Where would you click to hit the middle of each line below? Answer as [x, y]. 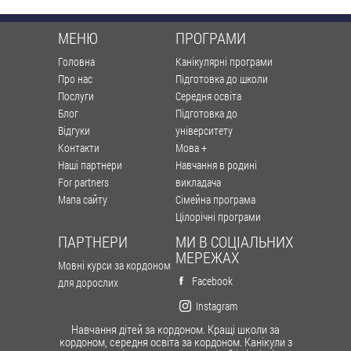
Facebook [212, 280]
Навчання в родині [216, 165]
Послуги [76, 96]
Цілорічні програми [218, 216]
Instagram [217, 306]
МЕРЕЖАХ [207, 257]
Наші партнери [90, 165]
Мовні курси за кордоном [114, 265]
